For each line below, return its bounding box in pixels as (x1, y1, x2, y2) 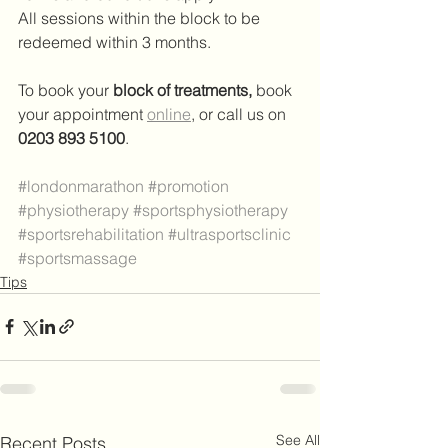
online (147, 103, 191, 124)
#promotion (148, 175, 229, 196)
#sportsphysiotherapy (133, 199, 288, 220)
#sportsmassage (18, 247, 137, 268)
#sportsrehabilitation (18, 223, 164, 244)
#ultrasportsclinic (168, 223, 291, 244)
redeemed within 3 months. (18, 31, 211, 52)
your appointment (18, 103, 147, 124)
